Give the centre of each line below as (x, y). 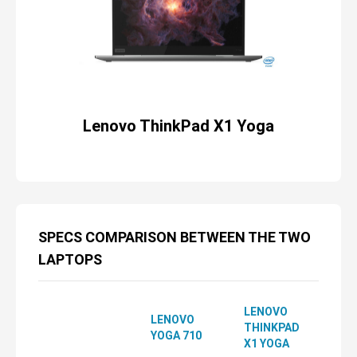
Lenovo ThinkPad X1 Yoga (178, 126)
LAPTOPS (70, 259)
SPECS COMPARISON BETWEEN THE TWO (175, 237)
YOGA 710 (176, 335)
